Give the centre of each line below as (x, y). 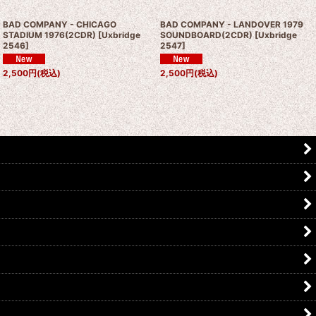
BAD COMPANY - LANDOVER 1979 (231, 24)
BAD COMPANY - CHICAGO (60, 24)
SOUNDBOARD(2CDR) (206, 35)
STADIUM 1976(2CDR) (50, 35)
